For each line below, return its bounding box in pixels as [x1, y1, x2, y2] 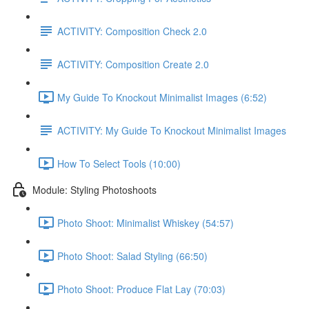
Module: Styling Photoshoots [32, 182, 157, 197]
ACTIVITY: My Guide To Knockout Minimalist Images [57, 123, 286, 137]
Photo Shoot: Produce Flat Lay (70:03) [57, 281, 226, 296]
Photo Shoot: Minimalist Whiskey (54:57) [57, 215, 234, 230]
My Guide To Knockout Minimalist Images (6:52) [57, 90, 267, 104]
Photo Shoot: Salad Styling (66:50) [57, 248, 208, 263]
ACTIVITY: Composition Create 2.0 [57, 57, 209, 71]
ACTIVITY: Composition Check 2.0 [57, 23, 207, 38]
